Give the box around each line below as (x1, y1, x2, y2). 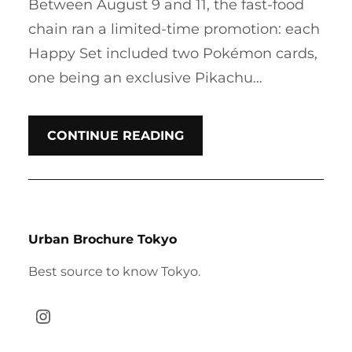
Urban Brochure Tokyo (28, 232, 177, 247)
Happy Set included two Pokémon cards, (28, 45, 317, 63)
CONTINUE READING (47, 127, 184, 143)
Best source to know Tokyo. (28, 264, 200, 280)
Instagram (33, 303, 53, 327)
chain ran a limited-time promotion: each (28, 20, 320, 38)
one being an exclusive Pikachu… (28, 69, 262, 87)
